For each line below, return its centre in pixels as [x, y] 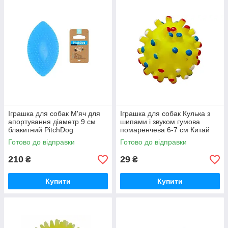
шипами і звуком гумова [160, 122]
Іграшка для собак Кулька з [165, 114]
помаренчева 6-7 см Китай [165, 130]
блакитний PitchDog [41, 130]
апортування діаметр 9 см [52, 122]
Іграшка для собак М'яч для [54, 114]
